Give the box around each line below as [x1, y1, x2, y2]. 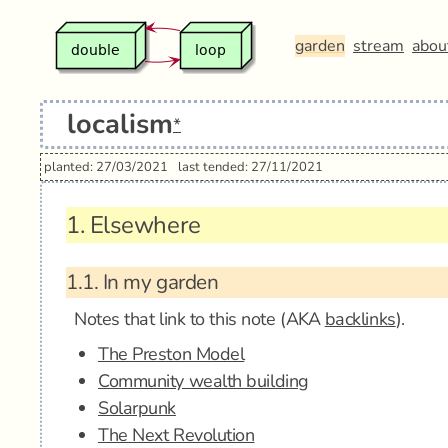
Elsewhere [84, 209, 201, 241]
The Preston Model [98, 342, 245, 366]
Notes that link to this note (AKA [74, 307, 325, 331]
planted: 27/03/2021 [44, 158, 168, 176]
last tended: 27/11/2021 [178, 158, 323, 176]
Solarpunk [98, 396, 176, 420]
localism [67, 106, 173, 143]
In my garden [98, 268, 219, 296]
